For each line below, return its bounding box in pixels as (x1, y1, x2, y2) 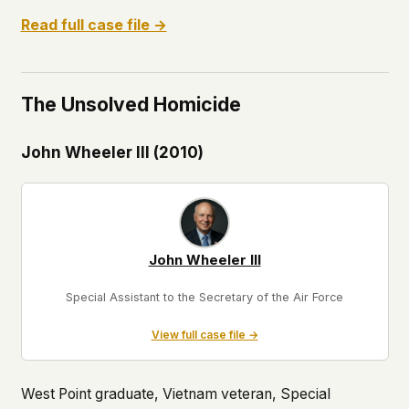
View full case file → (151, 328, 258, 342)
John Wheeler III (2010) (20, 142, 204, 163)
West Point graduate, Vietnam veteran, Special (20, 384, 330, 403)
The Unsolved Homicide (20, 93, 241, 117)
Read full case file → (20, 16, 167, 35)
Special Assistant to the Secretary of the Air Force (66, 289, 343, 304)
